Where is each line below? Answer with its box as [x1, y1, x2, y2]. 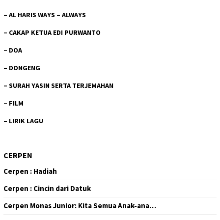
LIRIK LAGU [9, 116, 43, 125]
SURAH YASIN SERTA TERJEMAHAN [9, 81, 113, 90]
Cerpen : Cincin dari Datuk [3, 183, 91, 193]
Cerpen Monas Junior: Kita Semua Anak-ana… [3, 200, 156, 210]
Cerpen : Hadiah [3, 166, 57, 176]
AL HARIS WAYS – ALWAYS [9, 10, 86, 19]
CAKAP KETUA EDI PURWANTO [9, 27, 101, 37]
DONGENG [9, 63, 40, 72]
